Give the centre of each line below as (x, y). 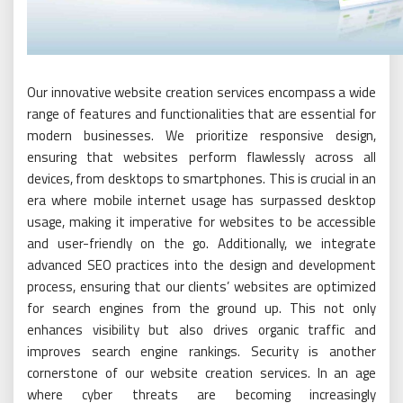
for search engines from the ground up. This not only (201, 309)
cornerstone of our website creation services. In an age (201, 373)
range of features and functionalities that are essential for (201, 114)
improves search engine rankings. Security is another (201, 352)
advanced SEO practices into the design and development (201, 265)
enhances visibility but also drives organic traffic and (201, 330)
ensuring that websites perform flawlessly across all (201, 157)
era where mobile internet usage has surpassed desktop (201, 201)
